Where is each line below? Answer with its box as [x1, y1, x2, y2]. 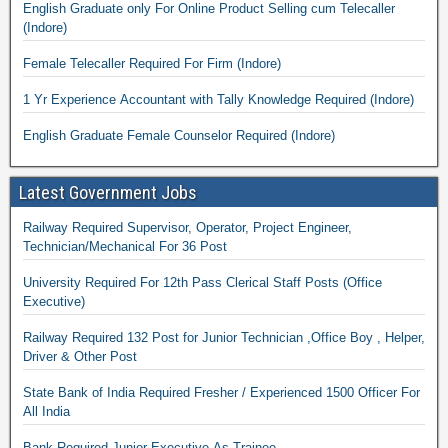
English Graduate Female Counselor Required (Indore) [291, 128, 335, 143]
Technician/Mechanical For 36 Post [23, 239, 227, 254]
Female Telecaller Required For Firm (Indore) [237, 56, 281, 71]
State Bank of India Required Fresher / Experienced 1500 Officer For [23, 385, 358, 400]
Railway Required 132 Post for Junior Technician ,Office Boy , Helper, [23, 330, 425, 345]
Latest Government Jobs [19, 182, 197, 203]
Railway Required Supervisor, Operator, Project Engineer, [23, 220, 352, 235]
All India [23, 404, 70, 419]
